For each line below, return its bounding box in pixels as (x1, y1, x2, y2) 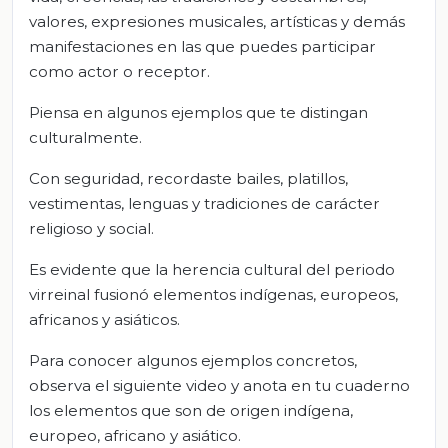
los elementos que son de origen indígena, (29, 400, 353, 420)
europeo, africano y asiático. (29, 425, 241, 445)
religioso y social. (29, 218, 154, 238)
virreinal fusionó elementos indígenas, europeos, (29, 284, 398, 304)
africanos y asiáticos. (29, 309, 180, 329)
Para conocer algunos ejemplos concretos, (29, 350, 357, 370)
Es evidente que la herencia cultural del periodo (29, 259, 395, 279)
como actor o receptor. (29, 61, 210, 81)
